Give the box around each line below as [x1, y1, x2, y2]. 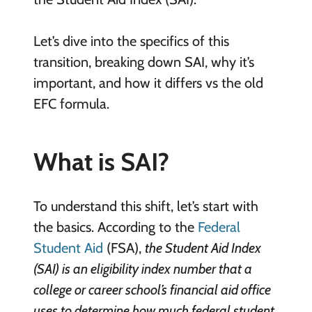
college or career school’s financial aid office [33, 281, 271, 298]
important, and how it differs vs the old [33, 74, 263, 91]
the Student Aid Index [144, 239, 261, 256]
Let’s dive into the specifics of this [33, 32, 229, 49]
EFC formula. [33, 95, 109, 112]
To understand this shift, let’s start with [33, 197, 258, 214]
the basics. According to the [33, 218, 198, 235]
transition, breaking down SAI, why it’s [33, 53, 254, 70]
